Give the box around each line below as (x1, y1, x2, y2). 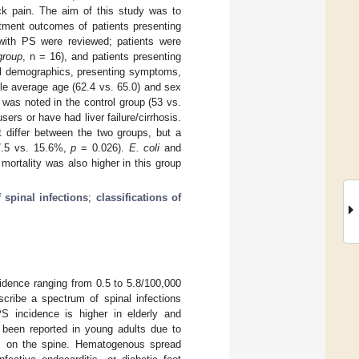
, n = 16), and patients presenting (22, 50, 181, 63)
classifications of (95, 191, 182, 204)
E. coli (128, 141, 160, 154)
